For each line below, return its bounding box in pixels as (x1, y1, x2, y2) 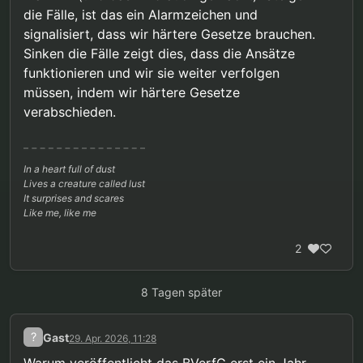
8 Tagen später (141, 285, 222, 300)
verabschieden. (23, 104, 116, 121)
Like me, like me (23, 207, 96, 220)
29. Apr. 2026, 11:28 (69, 331, 156, 344)
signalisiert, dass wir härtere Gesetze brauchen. (23, 26, 315, 43)
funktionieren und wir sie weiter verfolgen (23, 65, 280, 82)
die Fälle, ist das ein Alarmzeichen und (23, 6, 258, 23)
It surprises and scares (23, 192, 124, 205)
